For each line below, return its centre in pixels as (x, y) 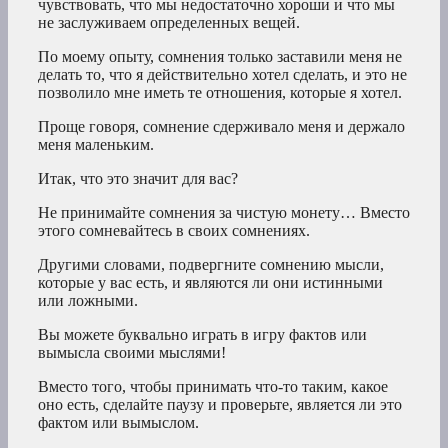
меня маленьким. (96, 144)
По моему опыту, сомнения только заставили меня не (220, 56)
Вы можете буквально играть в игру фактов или (202, 334)
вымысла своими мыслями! (132, 352)
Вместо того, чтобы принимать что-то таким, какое (213, 386)
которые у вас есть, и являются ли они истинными (210, 282)
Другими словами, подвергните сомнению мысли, (211, 264)
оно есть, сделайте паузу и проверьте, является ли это (220, 404)
